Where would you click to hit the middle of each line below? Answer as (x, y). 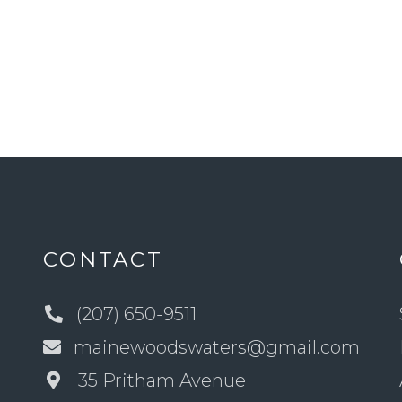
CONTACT (103, 260)
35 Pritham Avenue (162, 381)
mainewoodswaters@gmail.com (216, 348)
